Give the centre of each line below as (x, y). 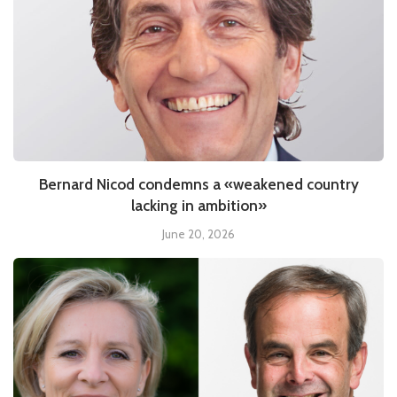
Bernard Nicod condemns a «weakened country (198, 184)
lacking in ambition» (198, 205)
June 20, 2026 (198, 234)
